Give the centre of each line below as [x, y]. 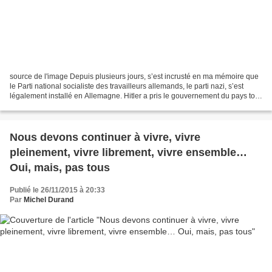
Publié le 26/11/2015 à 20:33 [57, 190]
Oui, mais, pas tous [60, 168]
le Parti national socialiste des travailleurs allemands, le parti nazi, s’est [127, 87]
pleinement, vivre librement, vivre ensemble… [128, 153]
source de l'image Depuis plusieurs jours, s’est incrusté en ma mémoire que [134, 77]
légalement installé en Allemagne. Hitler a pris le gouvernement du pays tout [135, 96]
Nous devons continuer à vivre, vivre [105, 138]
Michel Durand [49, 200]
